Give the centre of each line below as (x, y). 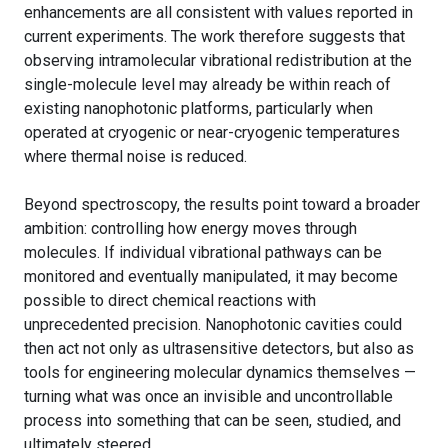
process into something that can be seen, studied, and (212, 420)
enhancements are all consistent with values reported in (218, 12)
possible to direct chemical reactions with (170, 300)
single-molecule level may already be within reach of (207, 84)
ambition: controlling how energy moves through (190, 228)
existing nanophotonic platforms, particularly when (198, 108)
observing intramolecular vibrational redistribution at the (218, 60)
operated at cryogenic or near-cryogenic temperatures (212, 132)
